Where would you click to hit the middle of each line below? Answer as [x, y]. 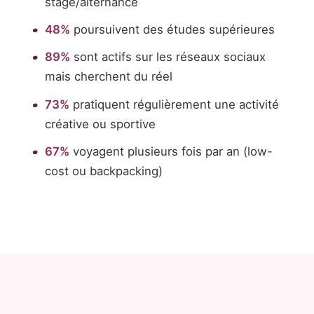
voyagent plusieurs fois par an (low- [171, 151]
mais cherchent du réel [108, 77]
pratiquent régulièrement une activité [174, 104]
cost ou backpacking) [103, 171]
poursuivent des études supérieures [172, 30]
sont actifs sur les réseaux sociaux [168, 57]
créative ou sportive [100, 124]
